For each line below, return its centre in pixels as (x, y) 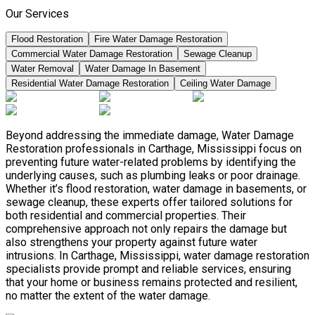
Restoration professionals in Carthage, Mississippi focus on (154, 149)
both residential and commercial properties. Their (126, 216)
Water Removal (43, 69)
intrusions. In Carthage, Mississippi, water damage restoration (157, 256)
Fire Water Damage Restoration (158, 39)
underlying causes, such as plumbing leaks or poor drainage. (153, 176)
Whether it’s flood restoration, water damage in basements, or (156, 189)
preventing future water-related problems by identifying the (151, 162)
